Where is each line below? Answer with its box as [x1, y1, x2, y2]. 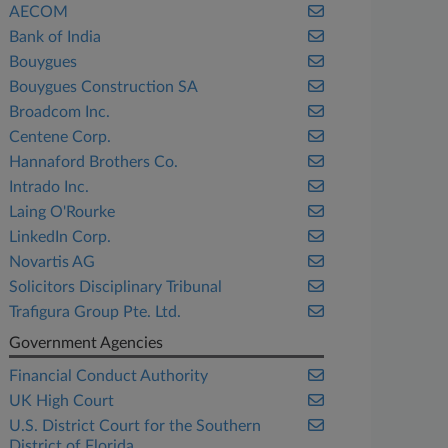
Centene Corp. [9, 129, 112, 145]
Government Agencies [9, 335, 164, 351]
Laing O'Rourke [9, 204, 116, 220]
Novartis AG [9, 254, 96, 270]
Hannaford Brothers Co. [9, 154, 179, 170]
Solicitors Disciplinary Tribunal [9, 279, 223, 295]
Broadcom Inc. [9, 104, 111, 120]
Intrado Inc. [9, 179, 90, 195]
